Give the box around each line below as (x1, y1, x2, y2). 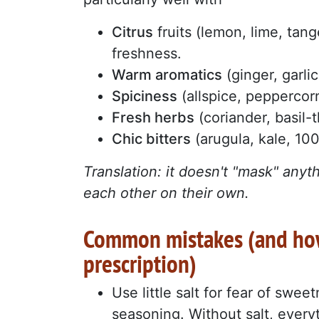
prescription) (83, 246, 197, 280)
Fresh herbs (112, 108, 194, 126)
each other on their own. (83, 184, 249, 202)
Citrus (112, 23, 153, 41)
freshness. (112, 44, 182, 62)
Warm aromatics (112, 66, 222, 83)
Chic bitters (112, 130, 191, 147)
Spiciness (112, 87, 177, 105)
